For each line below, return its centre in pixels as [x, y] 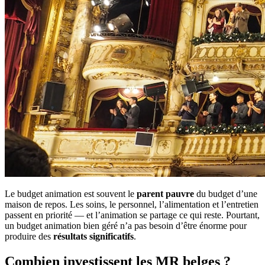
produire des [29, 236]
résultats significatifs [93, 236]
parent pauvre [165, 193]
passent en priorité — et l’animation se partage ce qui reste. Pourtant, [132, 215]
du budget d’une [226, 193]
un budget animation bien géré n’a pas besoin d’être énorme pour [126, 225]
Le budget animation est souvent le [71, 193]
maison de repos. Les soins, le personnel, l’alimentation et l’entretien [132, 204]
